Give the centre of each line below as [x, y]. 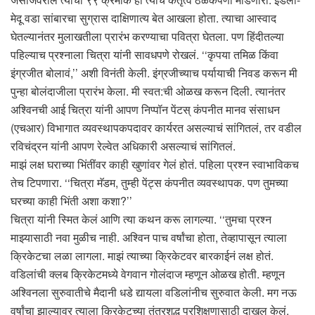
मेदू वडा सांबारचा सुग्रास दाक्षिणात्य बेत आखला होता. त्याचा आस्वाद [143, 18]
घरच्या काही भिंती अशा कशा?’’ [71, 200]
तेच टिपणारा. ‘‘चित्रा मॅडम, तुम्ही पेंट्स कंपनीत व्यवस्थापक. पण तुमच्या [149, 182]
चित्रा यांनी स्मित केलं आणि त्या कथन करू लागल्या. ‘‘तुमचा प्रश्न [141, 219]
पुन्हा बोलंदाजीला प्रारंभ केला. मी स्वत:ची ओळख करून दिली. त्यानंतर [148, 91]
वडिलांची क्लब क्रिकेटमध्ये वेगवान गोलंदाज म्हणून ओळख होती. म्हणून [148, 274]
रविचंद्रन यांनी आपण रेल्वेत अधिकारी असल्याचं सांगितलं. [123, 146]
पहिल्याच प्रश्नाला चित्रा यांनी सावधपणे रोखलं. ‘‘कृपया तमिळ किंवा [144, 54]
